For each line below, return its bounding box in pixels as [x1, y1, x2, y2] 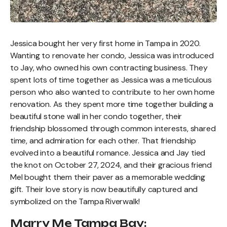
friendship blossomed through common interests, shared [10, 123, 216, 134]
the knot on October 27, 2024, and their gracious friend [10, 160, 212, 171]
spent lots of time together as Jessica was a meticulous [10, 74, 212, 86]
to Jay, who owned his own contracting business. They [10, 62, 208, 73]
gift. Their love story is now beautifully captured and [10, 184, 198, 195]
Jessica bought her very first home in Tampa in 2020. [10, 38, 201, 49]
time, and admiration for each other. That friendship [10, 135, 196, 146]
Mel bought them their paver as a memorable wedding [10, 172, 205, 183]
